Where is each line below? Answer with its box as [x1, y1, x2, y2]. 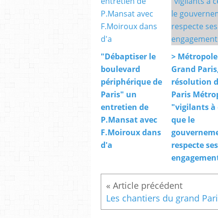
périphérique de [101, 76, 162, 88]
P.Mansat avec [101, 114, 157, 126]
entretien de [101, 102, 148, 113]
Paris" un [101, 89, 137, 100]
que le [171, 114, 195, 126]
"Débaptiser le [101, 51, 156, 62]
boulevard [101, 64, 140, 75]
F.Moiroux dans [101, 127, 161, 138]
